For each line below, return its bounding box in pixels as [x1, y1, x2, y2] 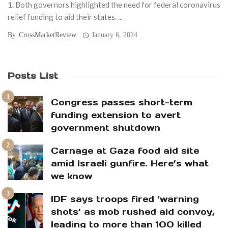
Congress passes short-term [51, 97, 192, 108]
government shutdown [51, 122, 160, 134]
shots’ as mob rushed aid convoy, [51, 206, 215, 218]
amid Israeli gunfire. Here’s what [51, 158, 209, 169]
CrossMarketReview [19, 31, 76, 39]
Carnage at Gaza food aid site [51, 145, 199, 157]
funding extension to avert [51, 109, 181, 121]
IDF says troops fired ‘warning [51, 193, 199, 205]
